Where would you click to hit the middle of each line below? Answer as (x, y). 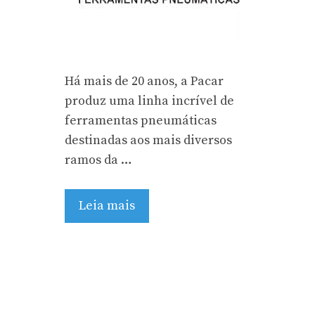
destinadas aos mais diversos (148, 140)
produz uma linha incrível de (149, 101)
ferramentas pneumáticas (141, 121)
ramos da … (98, 160)
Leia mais (107, 206)
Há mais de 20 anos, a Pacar (144, 81)
